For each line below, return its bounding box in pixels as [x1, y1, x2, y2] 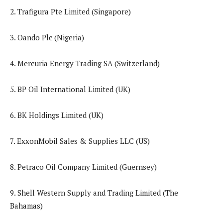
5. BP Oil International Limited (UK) [10, 84, 132, 95]
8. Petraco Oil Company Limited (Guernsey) [10, 162, 159, 172]
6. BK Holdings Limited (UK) [10, 110, 104, 120]
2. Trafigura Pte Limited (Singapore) [10, 6, 131, 17]
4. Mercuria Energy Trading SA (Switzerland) [10, 58, 160, 69]
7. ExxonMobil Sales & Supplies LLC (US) [10, 136, 150, 146]
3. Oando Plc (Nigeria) [10, 32, 86, 43]
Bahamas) [10, 201, 45, 211]
